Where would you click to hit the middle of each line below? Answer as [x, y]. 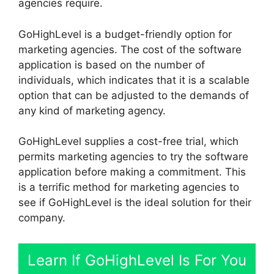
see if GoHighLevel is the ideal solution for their [135, 203]
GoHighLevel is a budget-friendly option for [125, 34]
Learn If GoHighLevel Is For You [137, 260]
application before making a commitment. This [132, 172]
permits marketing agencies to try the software [133, 157]
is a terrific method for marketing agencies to [129, 187]
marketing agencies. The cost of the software [130, 49]
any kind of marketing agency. [92, 110]
